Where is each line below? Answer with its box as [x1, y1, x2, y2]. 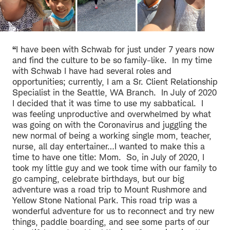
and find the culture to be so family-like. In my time [12, 54, 212, 65]
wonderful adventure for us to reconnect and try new [12, 205, 214, 216]
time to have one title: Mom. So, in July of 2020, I [12, 151, 204, 162]
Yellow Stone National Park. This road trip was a [12, 195, 197, 205]
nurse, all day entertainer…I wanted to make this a [12, 141, 205, 151]
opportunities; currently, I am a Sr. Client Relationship [12, 76, 218, 87]
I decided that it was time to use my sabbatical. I [12, 98, 203, 108]
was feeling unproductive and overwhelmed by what [12, 108, 211, 119]
